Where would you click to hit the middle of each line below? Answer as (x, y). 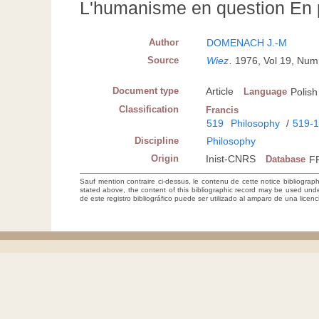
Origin (165, 159)
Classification (149, 110)
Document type (146, 91)
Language (266, 92)
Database (286, 159)
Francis (223, 110)
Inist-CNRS (231, 159)
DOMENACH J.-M (247, 43)
